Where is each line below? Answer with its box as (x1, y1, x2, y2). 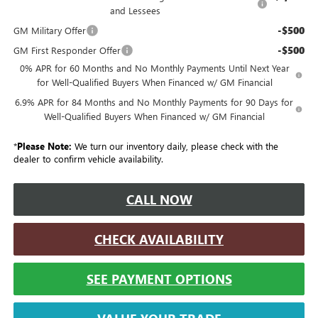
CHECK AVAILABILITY (94, 230, 224, 248)
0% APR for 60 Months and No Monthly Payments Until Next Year (19, 61, 290, 74)
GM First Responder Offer (13, 43, 121, 56)
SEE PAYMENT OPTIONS (86, 270, 232, 287)
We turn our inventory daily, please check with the (71, 139, 278, 152)
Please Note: (16, 139, 72, 152)
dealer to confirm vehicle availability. (13, 152, 163, 165)
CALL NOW (126, 190, 192, 208)
